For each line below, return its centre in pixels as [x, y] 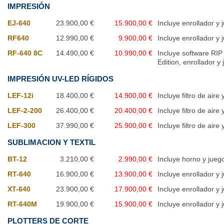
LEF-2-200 [25, 111]
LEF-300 [21, 126]
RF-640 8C [25, 53]
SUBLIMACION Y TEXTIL [51, 142]
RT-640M [22, 204]
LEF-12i [20, 96]
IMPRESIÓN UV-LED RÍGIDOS [60, 79]
